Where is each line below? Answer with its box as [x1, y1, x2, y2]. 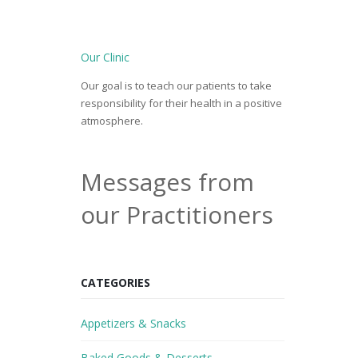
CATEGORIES [80, 275, 150, 291]
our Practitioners [80, 198, 273, 232]
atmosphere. [80, 113, 143, 129]
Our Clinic [80, 50, 129, 66]
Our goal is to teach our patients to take [80, 78, 272, 93]
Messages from [80, 165, 254, 199]
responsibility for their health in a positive [80, 96, 282, 111]
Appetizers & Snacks [80, 316, 186, 332]
